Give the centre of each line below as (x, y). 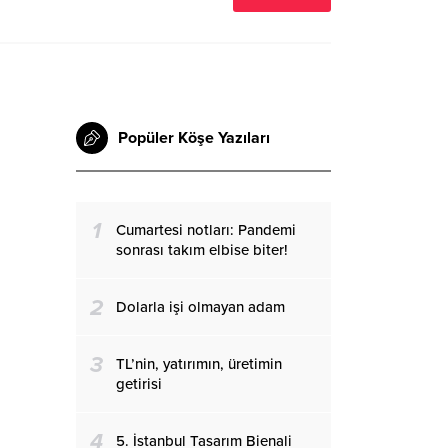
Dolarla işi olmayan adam (200, 307)
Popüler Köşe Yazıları (194, 138)
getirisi (139, 384)
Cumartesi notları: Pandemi (206, 230)
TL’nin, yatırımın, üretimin (199, 364)
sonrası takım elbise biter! (202, 250)
